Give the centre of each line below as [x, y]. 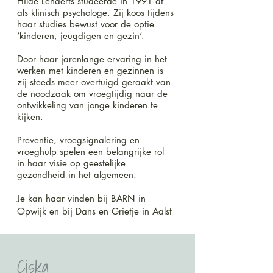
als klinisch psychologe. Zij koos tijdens [95, 12]
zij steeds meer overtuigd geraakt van [94, 82]
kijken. [30, 117]
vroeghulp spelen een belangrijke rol [92, 151]
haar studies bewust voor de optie [86, 24]
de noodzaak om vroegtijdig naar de [92, 94]
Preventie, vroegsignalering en [78, 140]
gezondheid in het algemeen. [77, 175]
